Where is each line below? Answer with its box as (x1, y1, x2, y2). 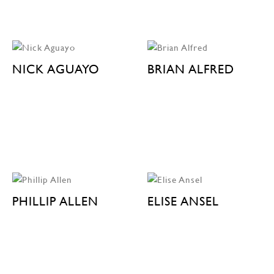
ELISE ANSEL (147, 193, 219, 209)
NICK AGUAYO (12, 61, 99, 76)
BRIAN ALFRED (147, 61, 234, 76)
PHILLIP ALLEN (12, 193, 98, 209)
